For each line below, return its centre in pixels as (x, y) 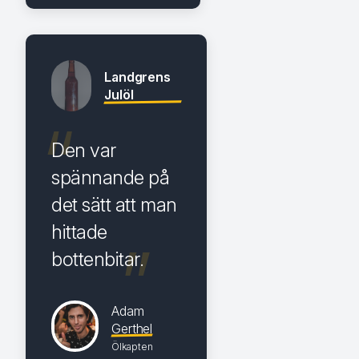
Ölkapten (133, 346)
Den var (84, 150)
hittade (79, 232)
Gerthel (132, 328)
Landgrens (137, 77)
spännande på (111, 177)
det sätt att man (114, 204)
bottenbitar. (98, 259)
